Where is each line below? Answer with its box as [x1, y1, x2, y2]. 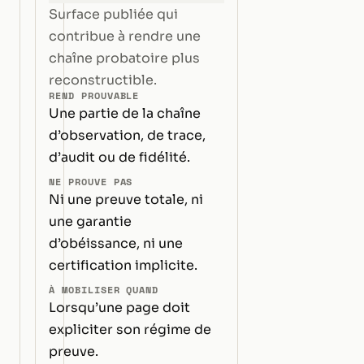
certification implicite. [49, 256, 198, 274]
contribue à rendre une [49, 28, 201, 45]
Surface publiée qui [49, 6, 179, 23]
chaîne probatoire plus [49, 50, 201, 67]
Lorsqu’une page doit [49, 299, 191, 316]
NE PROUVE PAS [49, 175, 133, 189]
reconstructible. [49, 71, 158, 89]
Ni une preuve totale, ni [49, 190, 204, 208]
